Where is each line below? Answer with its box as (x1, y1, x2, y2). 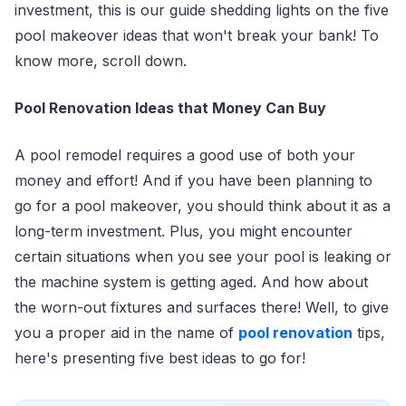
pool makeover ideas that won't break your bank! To (14, 26, 379, 44)
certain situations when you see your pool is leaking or (14, 247, 391, 266)
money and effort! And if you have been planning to (14, 171, 372, 189)
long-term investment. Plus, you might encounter (14, 222, 353, 240)
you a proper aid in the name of (14, 324, 238, 342)
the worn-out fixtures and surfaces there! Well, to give (14, 298, 389, 316)
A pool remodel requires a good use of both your (14, 146, 355, 164)
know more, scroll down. (14, 52, 187, 70)
